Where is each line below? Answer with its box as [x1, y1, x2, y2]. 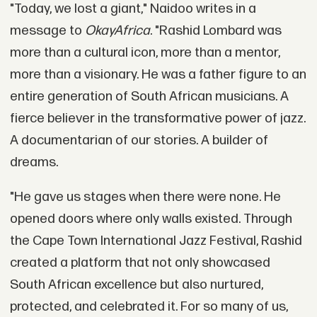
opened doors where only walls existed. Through [9, 211, 292, 228]
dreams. [9, 154, 58, 171]
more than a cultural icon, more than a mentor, [9, 44, 280, 61]
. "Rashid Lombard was [149, 22, 282, 39]
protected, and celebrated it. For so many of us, [9, 299, 288, 316]
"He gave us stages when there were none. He [9, 189, 281, 206]
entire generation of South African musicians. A [9, 88, 289, 105]
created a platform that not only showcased [9, 255, 270, 272]
